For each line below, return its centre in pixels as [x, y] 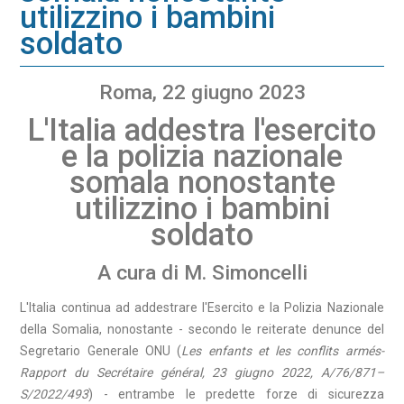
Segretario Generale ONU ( [101, 351]
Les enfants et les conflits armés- [283, 351]
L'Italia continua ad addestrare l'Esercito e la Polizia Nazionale [202, 308]
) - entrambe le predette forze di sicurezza [236, 395]
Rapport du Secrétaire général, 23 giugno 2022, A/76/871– [202, 373]
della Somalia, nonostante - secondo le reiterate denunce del [202, 330]
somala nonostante [202, 183]
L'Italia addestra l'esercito [202, 130]
